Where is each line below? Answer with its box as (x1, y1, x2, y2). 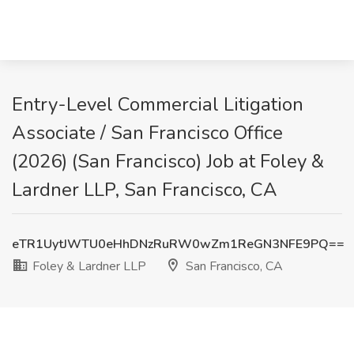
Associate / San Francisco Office (12, 120, 283, 145)
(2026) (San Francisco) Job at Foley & (12, 149, 324, 174)
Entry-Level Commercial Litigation (12, 92, 303, 117)
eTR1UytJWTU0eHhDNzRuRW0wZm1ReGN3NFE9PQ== (12, 235, 345, 253)
